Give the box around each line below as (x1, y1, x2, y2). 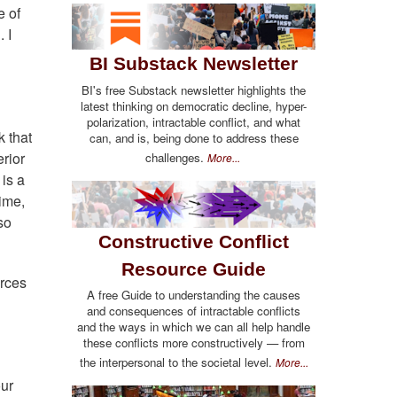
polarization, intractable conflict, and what (87, 113, 300, 130)
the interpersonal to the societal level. (79, 354, 276, 371)
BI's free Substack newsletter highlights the (82, 81, 306, 98)
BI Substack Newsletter (90, 53, 298, 74)
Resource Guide (121, 258, 266, 279)
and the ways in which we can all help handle (77, 318, 310, 336)
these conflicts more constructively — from (82, 334, 305, 352)
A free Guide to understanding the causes (87, 286, 300, 304)
